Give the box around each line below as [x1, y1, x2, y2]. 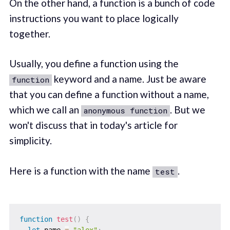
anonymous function [83, 105, 167, 116]
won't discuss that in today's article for [9, 119, 178, 131]
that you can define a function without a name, [9, 88, 209, 101]
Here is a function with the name [9, 164, 152, 177]
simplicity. [9, 135, 52, 147]
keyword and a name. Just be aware [51, 73, 206, 85]
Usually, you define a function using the [9, 57, 179, 70]
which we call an [9, 104, 81, 116]
